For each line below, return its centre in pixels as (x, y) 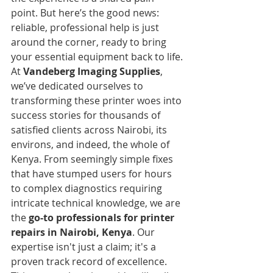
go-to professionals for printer (103, 217)
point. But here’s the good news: (86, 12)
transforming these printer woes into (97, 100)
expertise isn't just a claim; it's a (85, 246)
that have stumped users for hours (93, 173)
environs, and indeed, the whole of (91, 144)
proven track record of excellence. (89, 261)
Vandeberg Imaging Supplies (92, 71)
